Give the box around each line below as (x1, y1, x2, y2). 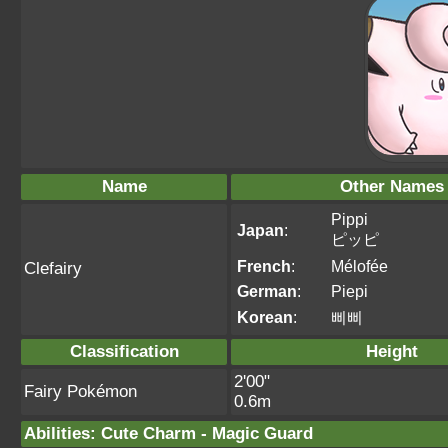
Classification (69, 342, 179, 361)
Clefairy (24, 259, 82, 278)
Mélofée (331, 257, 388, 275)
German (237, 282, 297, 300)
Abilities (24, 424, 90, 443)
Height (366, 342, 418, 361)
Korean (237, 308, 293, 326)
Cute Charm (101, 424, 196, 443)
